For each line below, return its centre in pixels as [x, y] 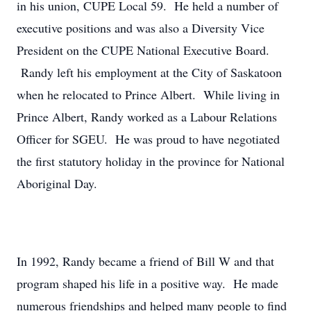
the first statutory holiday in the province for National [151, 161]
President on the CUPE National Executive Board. [143, 50]
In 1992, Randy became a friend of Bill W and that [145, 261]
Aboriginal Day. [57, 183]
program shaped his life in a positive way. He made [148, 283]
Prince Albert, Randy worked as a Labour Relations [147, 117]
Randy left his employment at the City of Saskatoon [149, 72]
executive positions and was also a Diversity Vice [141, 28]
